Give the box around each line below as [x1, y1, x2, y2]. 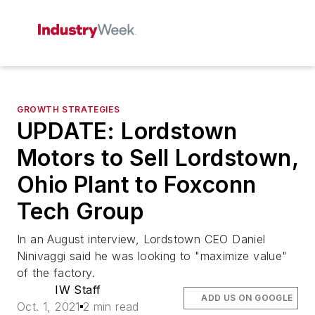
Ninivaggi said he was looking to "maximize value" [17, 249, 288, 263]
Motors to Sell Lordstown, [17, 144, 298, 172]
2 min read [82, 300, 139, 314]
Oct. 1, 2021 [17, 300, 80, 314]
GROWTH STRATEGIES [17, 104, 120, 115]
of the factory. [17, 266, 96, 280]
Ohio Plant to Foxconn [17, 171, 257, 198]
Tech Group [17, 198, 144, 225]
